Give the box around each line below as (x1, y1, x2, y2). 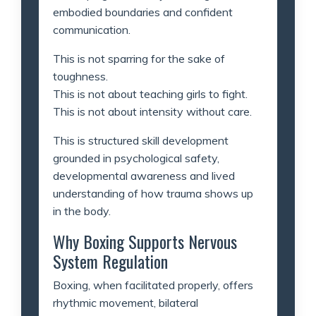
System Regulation (53, 248, 168, 274)
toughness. (53, 68, 108, 83)
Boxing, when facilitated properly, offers (53, 277, 253, 292)
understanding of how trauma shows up (53, 186, 253, 200)
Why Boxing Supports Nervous (53, 228, 237, 254)
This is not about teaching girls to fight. (53, 86, 248, 101)
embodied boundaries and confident (53, 4, 233, 19)
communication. (53, 22, 130, 37)
